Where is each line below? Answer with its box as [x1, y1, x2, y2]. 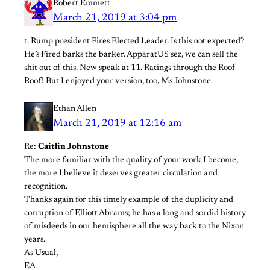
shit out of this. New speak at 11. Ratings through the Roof [24, 63, 236, 72]
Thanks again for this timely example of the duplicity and [24, 196, 233, 205]
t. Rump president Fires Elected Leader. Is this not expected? [24, 37, 244, 46]
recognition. [24, 183, 67, 192]
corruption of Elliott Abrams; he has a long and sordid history [24, 209, 246, 218]
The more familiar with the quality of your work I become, [24, 156, 238, 165]
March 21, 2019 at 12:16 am [53, 118, 181, 129]
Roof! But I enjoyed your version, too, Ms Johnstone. [24, 77, 213, 86]
